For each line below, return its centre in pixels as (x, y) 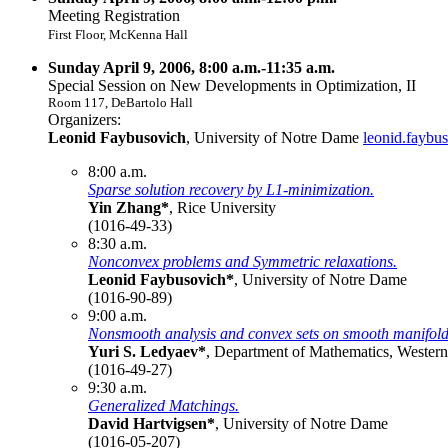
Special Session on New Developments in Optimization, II (232, 85)
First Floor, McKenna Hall (118, 34)
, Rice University (222, 207)
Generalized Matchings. (163, 405)
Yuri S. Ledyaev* (147, 351)
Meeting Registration (114, 15)
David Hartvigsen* (151, 423)
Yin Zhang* (128, 207)
